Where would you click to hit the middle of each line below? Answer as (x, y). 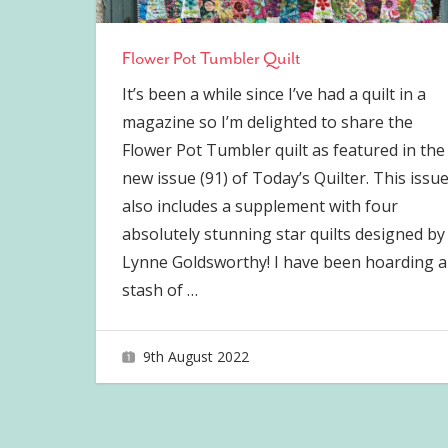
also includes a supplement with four (259, 206)
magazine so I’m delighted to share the (267, 122)
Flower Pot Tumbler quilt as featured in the (283, 150)
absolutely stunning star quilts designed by (283, 234)
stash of (154, 290)
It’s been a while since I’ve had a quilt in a (273, 94)
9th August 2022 (195, 356)
